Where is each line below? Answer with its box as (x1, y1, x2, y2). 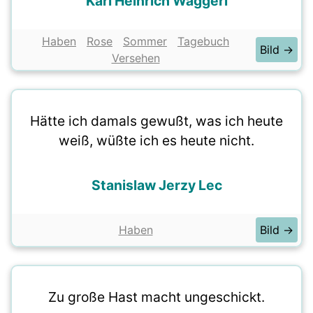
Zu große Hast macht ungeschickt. (48, 289, 265, 305)
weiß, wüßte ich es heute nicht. (59, 132, 254, 149)
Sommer (123, 34, 167, 48)
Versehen (111, 51, 160, 65)
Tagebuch (177, 34, 229, 48)
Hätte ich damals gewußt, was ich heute (30, 112, 283, 129)
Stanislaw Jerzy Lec (91, 177, 222, 194)
